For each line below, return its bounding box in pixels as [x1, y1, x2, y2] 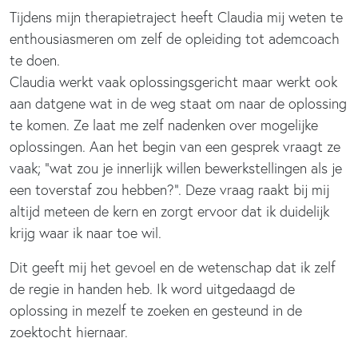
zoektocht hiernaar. [10, 322, 128, 341]
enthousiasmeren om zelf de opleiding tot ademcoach [10, 29, 340, 48]
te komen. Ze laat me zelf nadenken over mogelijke [10, 115, 318, 134]
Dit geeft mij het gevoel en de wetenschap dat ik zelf [10, 257, 336, 276]
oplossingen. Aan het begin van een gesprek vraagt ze [10, 137, 340, 156]
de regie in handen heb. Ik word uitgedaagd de [10, 279, 295, 298]
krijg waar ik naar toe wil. [10, 223, 161, 242]
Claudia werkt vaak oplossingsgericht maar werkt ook [10, 72, 337, 91]
